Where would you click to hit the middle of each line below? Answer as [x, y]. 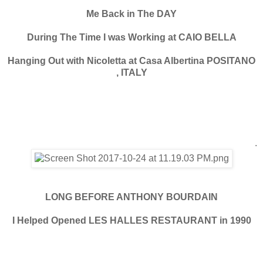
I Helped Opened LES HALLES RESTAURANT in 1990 [131, 220]
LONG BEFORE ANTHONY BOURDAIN [131, 197]
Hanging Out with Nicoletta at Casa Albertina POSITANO [131, 60]
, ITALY [131, 72]
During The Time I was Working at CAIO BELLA [131, 37]
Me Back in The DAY [131, 14]
